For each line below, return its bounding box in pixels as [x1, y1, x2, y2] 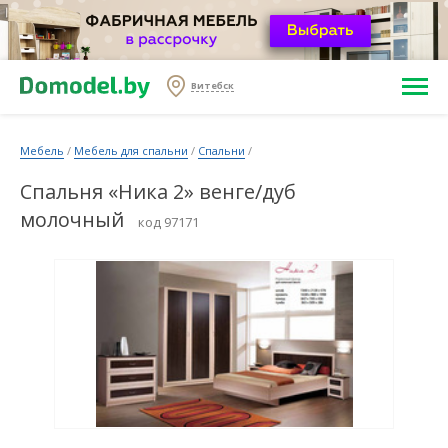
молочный [20, 206, 124, 233]
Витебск [191, 79, 234, 93]
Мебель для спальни [74, 143, 188, 158]
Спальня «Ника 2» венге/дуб [20, 178, 296, 205]
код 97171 [138, 213, 199, 231]
